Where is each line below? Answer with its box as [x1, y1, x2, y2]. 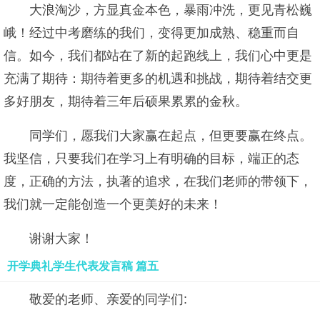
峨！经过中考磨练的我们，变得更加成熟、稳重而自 [4, 26, 299, 40]
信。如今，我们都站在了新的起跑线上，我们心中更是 [4, 49, 312, 63]
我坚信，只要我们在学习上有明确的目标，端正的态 [4, 151, 299, 166]
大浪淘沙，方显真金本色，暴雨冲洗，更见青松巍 [29, 3, 312, 17]
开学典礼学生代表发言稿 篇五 [7, 260, 159, 272]
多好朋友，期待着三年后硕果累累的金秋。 [4, 94, 248, 109]
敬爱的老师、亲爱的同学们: [29, 292, 187, 306]
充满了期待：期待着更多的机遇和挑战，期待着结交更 [4, 71, 312, 86]
